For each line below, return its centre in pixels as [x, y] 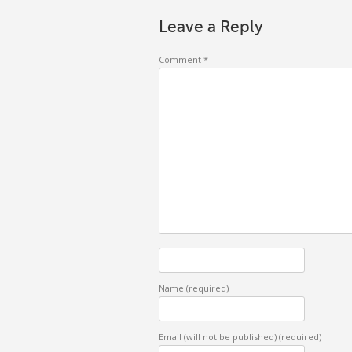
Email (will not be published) [219, 336]
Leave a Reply [211, 26]
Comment [181, 59]
